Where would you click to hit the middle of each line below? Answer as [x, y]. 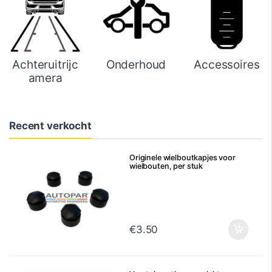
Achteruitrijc [46, 65]
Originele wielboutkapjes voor [182, 157]
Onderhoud [136, 65]
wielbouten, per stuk [166, 166]
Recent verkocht [50, 126]
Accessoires [227, 65]
